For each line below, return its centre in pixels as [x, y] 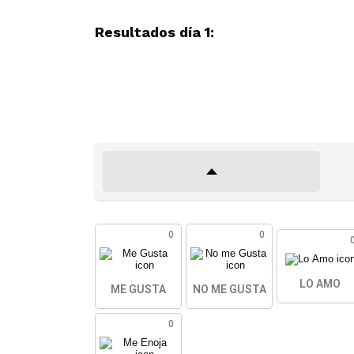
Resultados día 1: [154, 32]
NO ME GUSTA [229, 290]
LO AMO [320, 284]
